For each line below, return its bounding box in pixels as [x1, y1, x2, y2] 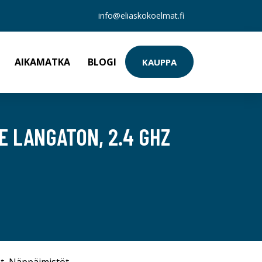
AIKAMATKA [15, 56, 70, 68]
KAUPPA [142, 56, 177, 68]
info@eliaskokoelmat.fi [98, 10, 184, 21]
